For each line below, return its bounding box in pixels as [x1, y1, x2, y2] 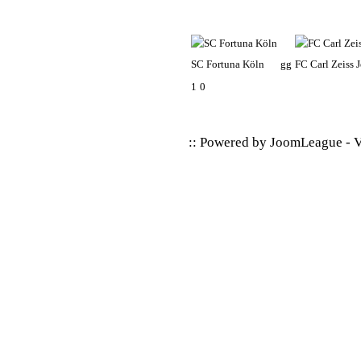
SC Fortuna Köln [191, 58, 264, 70]
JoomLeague [270, 135, 342, 150]
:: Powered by [189, 135, 270, 150]
